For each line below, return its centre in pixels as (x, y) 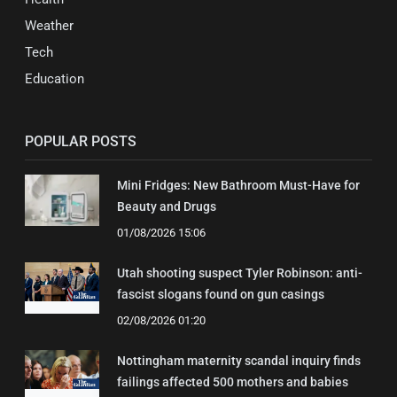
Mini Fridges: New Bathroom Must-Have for (238, 185)
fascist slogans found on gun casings (221, 294)
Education (54, 78)
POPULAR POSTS (81, 141)
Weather (49, 25)
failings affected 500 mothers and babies (233, 381)
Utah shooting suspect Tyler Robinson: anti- (240, 272)
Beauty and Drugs (167, 206)
